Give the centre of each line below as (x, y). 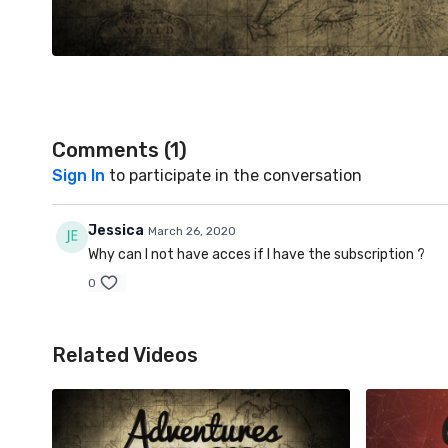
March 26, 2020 (192, 230)
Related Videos (125, 354)
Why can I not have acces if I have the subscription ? (256, 254)
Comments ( (111, 149)
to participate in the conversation (233, 175)
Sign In (78, 175)
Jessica (116, 230)
